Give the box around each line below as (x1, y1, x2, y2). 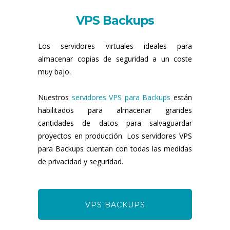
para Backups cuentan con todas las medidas (38, 143, 192, 154)
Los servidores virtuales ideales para (38, 41, 192, 51)
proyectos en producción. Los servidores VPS (38, 130, 192, 141)
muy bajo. (38, 66, 71, 76)
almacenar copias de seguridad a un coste (38, 53, 192, 64)
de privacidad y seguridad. (38, 156, 123, 166)
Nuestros (38, 92, 72, 102)
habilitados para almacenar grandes (38, 105, 192, 115)
